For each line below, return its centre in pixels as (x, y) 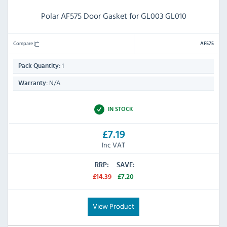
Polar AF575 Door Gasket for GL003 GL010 (113, 16)
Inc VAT (113, 144)
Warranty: (33, 84)
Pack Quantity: (39, 66)
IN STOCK (120, 109)
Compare (24, 43)
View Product (113, 206)
